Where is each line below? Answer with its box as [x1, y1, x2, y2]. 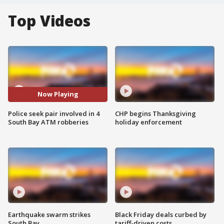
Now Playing [37, 89, 78, 99]
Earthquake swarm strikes [8, 210, 90, 219]
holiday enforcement [115, 117, 182, 126]
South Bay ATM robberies [8, 117, 88, 126]
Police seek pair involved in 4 [8, 108, 99, 118]
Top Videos [8, 10, 90, 31]
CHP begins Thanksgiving [115, 108, 196, 118]
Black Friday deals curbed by [115, 210, 206, 219]
